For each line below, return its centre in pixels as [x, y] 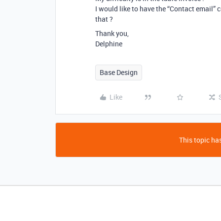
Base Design [119, 72]
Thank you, [112, 33]
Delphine [109, 44]
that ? [104, 19]
